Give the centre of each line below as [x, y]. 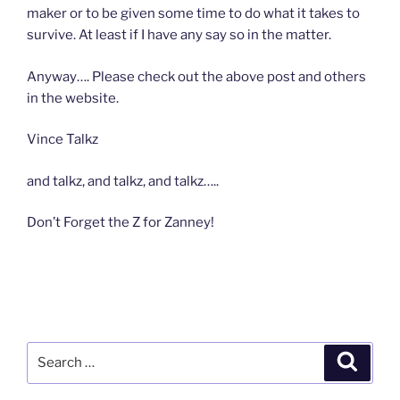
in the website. [73, 98]
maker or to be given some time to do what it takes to [193, 14]
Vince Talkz [62, 140]
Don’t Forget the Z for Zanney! [121, 223]
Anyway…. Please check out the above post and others [196, 76]
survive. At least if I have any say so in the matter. [179, 35]
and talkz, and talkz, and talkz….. [123, 181]
